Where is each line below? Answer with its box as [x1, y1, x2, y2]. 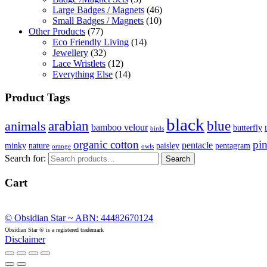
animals [5, 119, 46, 134]
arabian [48, 118, 89, 134]
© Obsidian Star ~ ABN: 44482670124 [5, 212, 153, 223]
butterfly [233, 123, 262, 133]
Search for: [5, 153, 46, 164]
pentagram [215, 141, 250, 151]
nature [29, 141, 49, 151]
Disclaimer [5, 234, 45, 244]
